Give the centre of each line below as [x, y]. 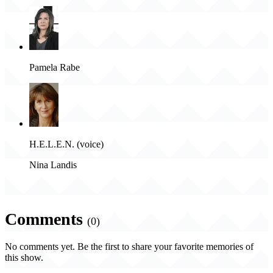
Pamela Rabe [55, 68]
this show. [24, 258]
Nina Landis [53, 165]
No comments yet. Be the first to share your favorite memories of [129, 247]
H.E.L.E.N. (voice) [66, 144]
